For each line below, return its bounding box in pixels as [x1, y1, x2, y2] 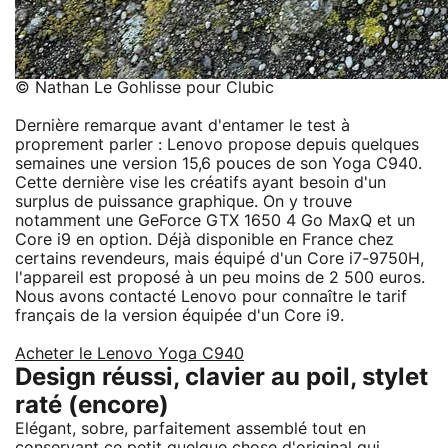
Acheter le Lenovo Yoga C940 [15, 345, 244, 362]
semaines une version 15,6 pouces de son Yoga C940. [15, 155, 422, 172]
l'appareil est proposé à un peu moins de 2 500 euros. [15, 269, 425, 286]
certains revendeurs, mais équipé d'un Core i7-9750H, [15, 250, 424, 267]
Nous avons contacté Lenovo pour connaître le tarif [15, 288, 407, 305]
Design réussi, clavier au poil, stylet [15, 365, 428, 390]
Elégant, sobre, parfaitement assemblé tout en [15, 420, 366, 437]
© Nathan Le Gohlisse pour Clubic [15, 79, 274, 96]
